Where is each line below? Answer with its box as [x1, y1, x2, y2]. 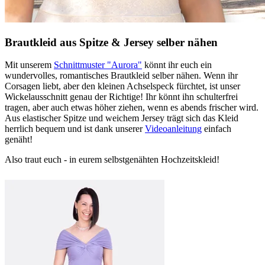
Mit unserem [5, 60, 54, 70]
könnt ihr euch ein [142, 60, 212, 70]
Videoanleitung [145, 124, 202, 134]
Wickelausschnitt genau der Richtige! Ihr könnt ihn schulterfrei [5, 92, 238, 102]
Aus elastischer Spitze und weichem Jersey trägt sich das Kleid [5, 113, 238, 124]
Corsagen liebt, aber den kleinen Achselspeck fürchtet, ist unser [5, 81, 240, 92]
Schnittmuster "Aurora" [54, 60, 142, 70]
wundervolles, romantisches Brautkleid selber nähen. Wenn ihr [5, 70, 238, 81]
